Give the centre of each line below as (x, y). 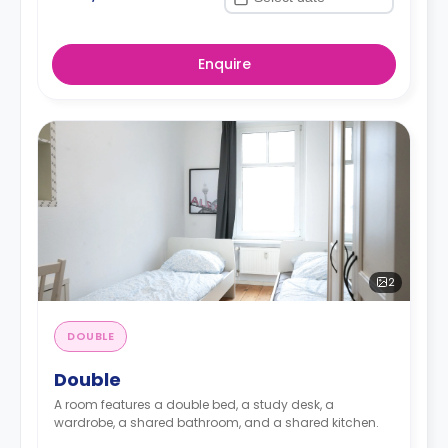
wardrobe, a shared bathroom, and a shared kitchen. (216, 422)
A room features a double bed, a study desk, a (194, 404)
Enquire (224, 63)
